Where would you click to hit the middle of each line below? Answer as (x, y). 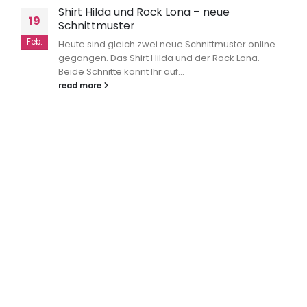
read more (81, 85)
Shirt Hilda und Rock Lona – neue (144, 12)
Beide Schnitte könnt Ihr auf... (121, 71)
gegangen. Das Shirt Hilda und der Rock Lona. (159, 58)
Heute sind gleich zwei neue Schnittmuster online (167, 44)
